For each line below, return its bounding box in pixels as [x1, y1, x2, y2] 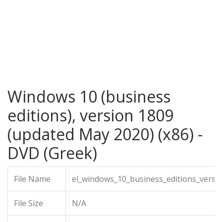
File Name [14, 173, 51, 184]
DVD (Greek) [7, 142, 97, 164]
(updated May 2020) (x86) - [7, 123, 203, 145]
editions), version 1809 [7, 105, 173, 126]
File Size [14, 198, 43, 209]
